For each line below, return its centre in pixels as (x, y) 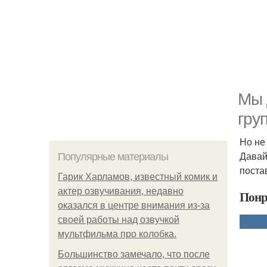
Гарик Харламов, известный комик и (138, 177)
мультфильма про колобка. (117, 234)
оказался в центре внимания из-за (134, 205)
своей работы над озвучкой (119, 220)
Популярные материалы (113, 157)
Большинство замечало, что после (134, 254)
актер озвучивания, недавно (121, 191)
